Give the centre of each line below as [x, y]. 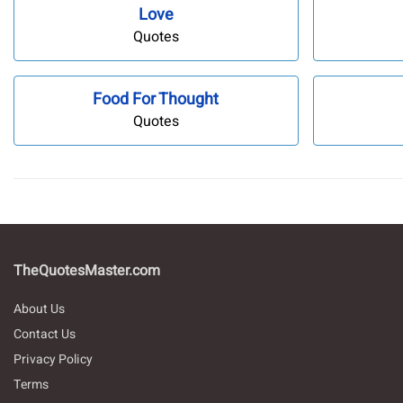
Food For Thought [156, 100]
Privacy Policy [53, 360]
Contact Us [45, 335]
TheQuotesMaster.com [87, 271]
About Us [39, 309]
